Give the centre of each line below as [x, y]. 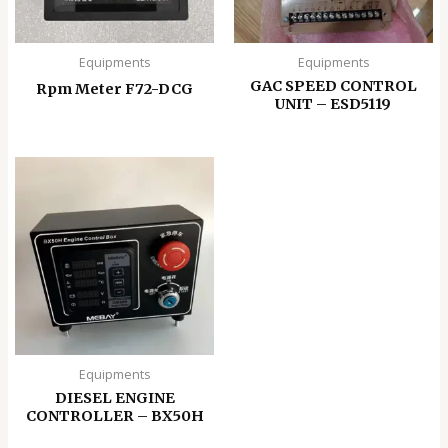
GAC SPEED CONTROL [333, 85]
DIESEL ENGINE [114, 398]
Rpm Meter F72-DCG [115, 88]
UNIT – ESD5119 [333, 103]
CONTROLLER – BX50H [114, 416]
